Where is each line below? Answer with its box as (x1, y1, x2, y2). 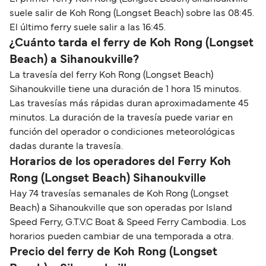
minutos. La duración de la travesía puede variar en (9, 113, 233, 122)
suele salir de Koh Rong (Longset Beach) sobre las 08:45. (9, 9, 254, 18)
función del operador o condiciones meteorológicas (9, 128, 235, 137)
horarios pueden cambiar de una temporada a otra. (9, 232, 233, 241)
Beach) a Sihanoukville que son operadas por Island (9, 204, 232, 213)
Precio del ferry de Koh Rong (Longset (9, 246, 217, 258)
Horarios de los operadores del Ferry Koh (9, 156, 231, 167)
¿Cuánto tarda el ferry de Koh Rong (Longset (9, 37, 254, 49)
